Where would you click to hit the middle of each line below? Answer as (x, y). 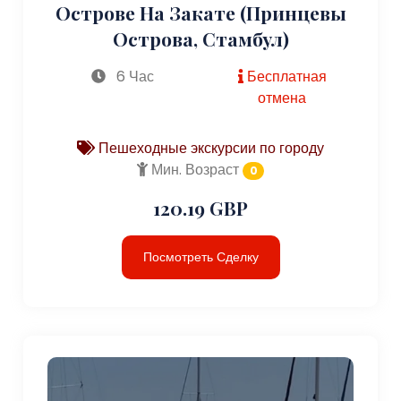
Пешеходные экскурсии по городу (209, 148)
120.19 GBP (200, 207)
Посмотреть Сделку (200, 256)
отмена (282, 98)
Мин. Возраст (193, 169)
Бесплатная (285, 76)
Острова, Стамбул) (200, 38)
